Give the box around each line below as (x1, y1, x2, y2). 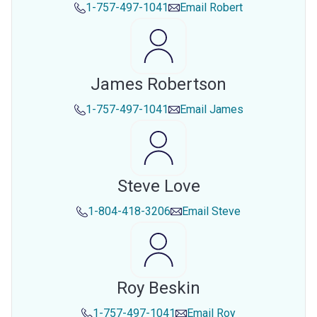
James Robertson (91, 74, 226, 94)
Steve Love (117, 176, 200, 196)
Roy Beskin (117, 278, 200, 298)
